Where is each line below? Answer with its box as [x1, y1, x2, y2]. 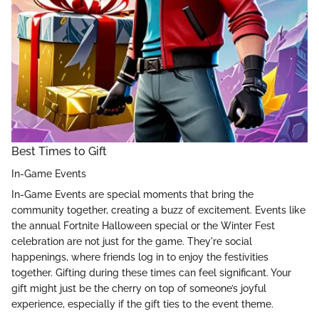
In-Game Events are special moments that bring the [11, 189, 253, 201]
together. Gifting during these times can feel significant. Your [11, 267, 291, 279]
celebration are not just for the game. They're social [11, 236, 252, 248]
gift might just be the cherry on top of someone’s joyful [11, 283, 266, 295]
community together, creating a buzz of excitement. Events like [11, 204, 305, 216]
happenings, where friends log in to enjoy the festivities [11, 251, 268, 263]
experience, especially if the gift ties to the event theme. [11, 298, 273, 310]
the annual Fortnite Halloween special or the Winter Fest [11, 220, 275, 232]
